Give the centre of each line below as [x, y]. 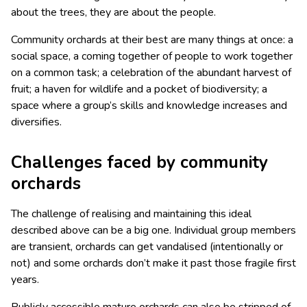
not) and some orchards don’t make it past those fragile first [153, 263]
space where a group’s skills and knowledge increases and [149, 106]
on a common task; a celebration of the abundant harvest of [151, 73]
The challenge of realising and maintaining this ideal [131, 214]
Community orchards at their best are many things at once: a [152, 40]
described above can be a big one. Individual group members [153, 231]
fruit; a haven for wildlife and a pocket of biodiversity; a [139, 89]
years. [25, 280]
